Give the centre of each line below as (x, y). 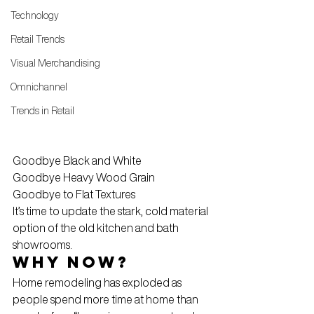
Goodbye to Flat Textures (74, 194)
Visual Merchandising (55, 63)
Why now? (71, 262)
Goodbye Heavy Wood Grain (84, 177)
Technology (35, 15)
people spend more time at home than (107, 299)
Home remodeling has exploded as (98, 282)
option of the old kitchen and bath (97, 227)
